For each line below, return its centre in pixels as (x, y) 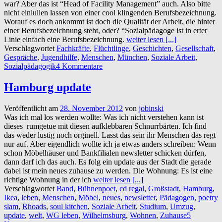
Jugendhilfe (59, 57)
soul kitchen (69, 206)
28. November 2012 (91, 108)
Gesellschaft (194, 48)
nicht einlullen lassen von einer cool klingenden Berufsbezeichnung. (110, 12)
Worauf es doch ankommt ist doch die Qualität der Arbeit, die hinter (110, 21)
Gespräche (21, 57)
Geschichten (152, 48)
